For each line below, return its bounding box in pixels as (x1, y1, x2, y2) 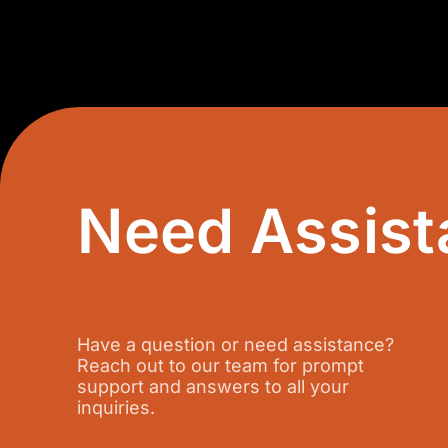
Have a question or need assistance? (77, 333, 395, 355)
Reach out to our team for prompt (77, 354, 365, 376)
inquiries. (77, 396, 161, 418)
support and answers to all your (77, 375, 350, 397)
